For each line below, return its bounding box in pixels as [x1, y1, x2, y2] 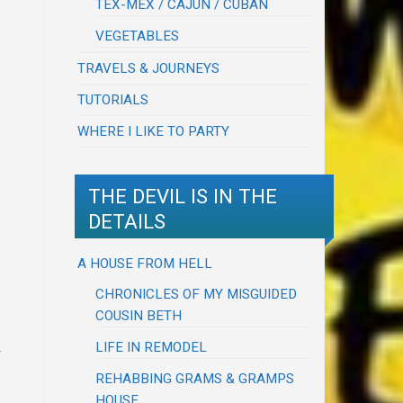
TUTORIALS [77, 92, 149, 109]
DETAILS [88, 209, 166, 233]
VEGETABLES [95, 28, 180, 45]
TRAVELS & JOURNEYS [77, 60, 220, 77]
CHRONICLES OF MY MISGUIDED [95, 285, 298, 302]
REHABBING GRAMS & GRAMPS [95, 370, 295, 387]
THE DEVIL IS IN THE [88, 184, 277, 208]
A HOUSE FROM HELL [77, 255, 213, 272]
